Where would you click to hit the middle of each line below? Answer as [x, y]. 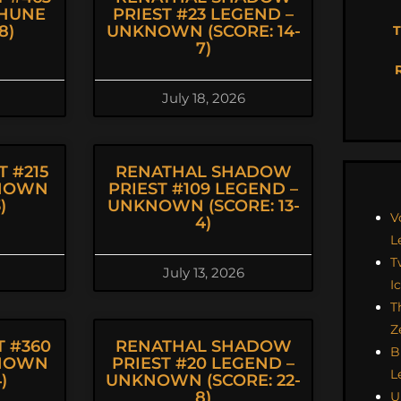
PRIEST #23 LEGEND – [203, 14]
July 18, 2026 [203, 98]
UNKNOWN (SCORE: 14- [203, 31]
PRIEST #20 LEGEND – [203, 363]
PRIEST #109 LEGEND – [203, 189]
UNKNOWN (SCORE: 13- [203, 206]
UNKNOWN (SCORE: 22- [203, 380]
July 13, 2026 [203, 273]
